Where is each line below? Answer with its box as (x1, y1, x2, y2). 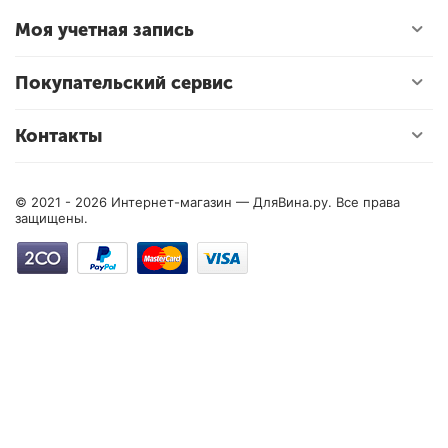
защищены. (15, 210, 88, 226)
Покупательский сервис (15, 72, 233, 94)
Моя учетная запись (15, 19, 194, 41)
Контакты (15, 125, 102, 147)
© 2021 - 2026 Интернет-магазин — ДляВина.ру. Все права (15, 194, 400, 210)
